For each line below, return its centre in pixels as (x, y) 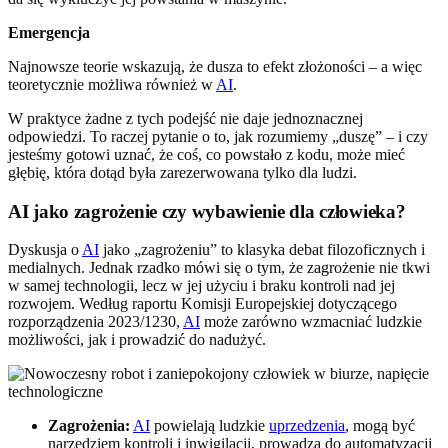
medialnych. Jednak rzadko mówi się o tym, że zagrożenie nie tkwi (219, 268)
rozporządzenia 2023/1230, (95, 322)
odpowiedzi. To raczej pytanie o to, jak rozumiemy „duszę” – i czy (218, 136)
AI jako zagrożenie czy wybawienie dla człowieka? (207, 211)
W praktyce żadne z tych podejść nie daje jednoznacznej (185, 118)
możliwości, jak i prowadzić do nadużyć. (137, 340)
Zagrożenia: (89, 426)
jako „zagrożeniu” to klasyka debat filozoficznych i (262, 250)
